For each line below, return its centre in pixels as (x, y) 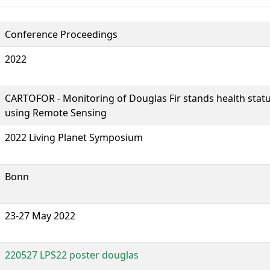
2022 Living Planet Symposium (74, 137)
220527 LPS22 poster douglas (72, 255)
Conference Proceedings (61, 34)
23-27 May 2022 (40, 215)
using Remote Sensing (56, 112)
